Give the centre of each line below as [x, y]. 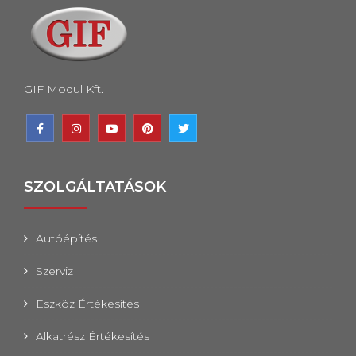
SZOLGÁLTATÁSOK [95, 187]
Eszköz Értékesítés [87, 304]
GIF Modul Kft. [64, 89]
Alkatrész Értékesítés [93, 336]
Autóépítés [66, 238]
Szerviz [54, 271]
